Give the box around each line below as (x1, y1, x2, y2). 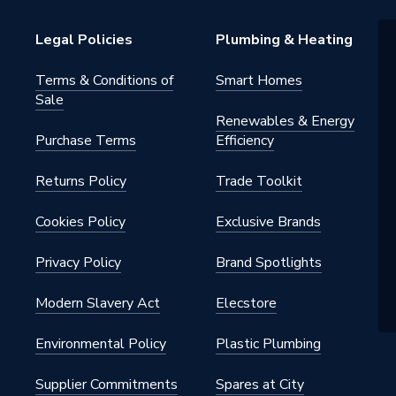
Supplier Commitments (35, 375, 178, 394)
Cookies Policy (35, 212, 126, 232)
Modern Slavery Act (35, 293, 160, 313)
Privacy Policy (35, 253, 121, 272)
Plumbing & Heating (216, 30, 353, 49)
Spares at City (216, 375, 304, 394)
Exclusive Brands (216, 212, 321, 232)
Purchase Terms (35, 131, 136, 150)
